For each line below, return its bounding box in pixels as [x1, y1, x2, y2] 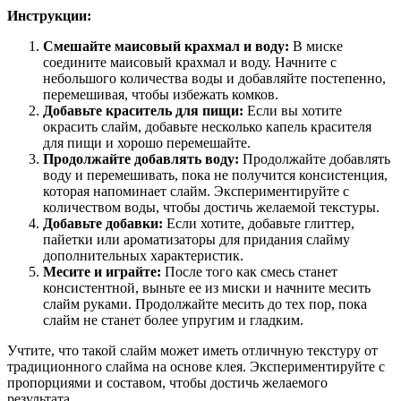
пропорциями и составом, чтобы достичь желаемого [7, 374, 328, 390]
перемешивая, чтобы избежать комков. [43, 86, 278, 102]
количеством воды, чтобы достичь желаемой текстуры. [43, 199, 380, 215]
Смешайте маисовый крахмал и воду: [43, 38, 289, 54]
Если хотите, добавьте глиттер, [163, 215, 354, 231]
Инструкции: [7, 7, 91, 23]
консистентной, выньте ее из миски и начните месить [43, 279, 371, 295]
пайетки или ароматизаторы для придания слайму [43, 231, 350, 247]
